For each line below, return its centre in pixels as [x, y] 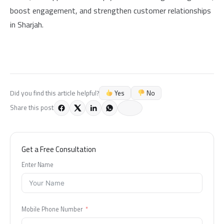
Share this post [32, 108]
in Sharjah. [27, 24]
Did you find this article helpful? [54, 93]
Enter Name [37, 164]
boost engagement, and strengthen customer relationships [110, 10]
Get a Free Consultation [59, 149]
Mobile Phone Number [52, 209]
